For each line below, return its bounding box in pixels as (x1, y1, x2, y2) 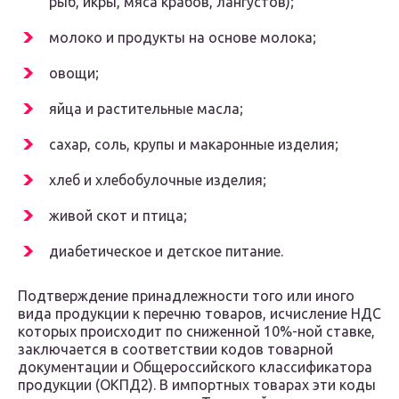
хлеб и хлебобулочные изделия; (49, 172, 266, 189)
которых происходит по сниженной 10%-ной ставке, (18, 323, 375, 340)
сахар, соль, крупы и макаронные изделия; (49, 136, 338, 153)
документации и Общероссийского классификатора (18, 359, 372, 376)
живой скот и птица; (49, 208, 187, 224)
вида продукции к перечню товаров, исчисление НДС (18, 305, 381, 322)
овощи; (49, 65, 99, 82)
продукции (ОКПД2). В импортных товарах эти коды (18, 377, 376, 394)
